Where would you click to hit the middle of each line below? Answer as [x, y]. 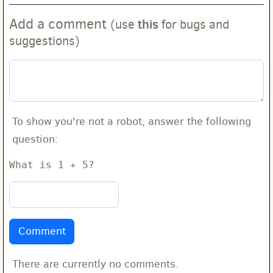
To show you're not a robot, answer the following [132, 121]
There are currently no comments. [95, 264]
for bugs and [194, 24]
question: [35, 139]
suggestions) [44, 41]
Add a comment [60, 23]
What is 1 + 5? [52, 165]
